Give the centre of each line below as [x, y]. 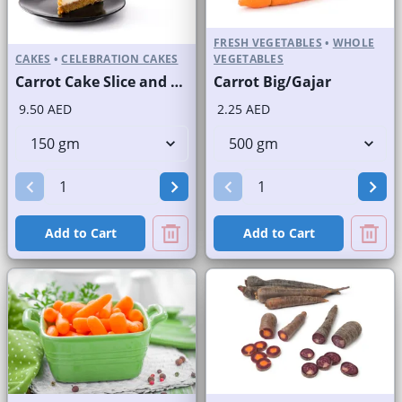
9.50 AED [45, 109]
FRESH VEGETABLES [268, 43]
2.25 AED [244, 109]
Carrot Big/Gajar [272, 82]
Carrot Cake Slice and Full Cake [177, 82]
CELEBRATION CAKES [120, 59]
